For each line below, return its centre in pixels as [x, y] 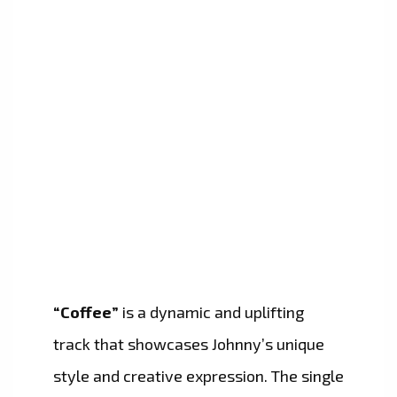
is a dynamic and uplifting [211, 312]
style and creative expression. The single [198, 376]
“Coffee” [86, 312]
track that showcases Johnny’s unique [189, 344]
